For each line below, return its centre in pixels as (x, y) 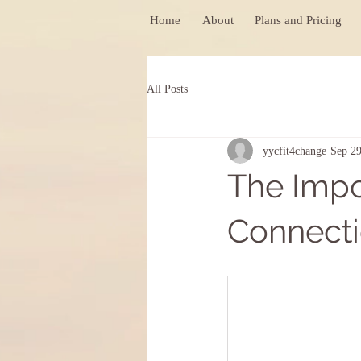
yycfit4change (295, 151)
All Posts (167, 89)
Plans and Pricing (298, 20)
